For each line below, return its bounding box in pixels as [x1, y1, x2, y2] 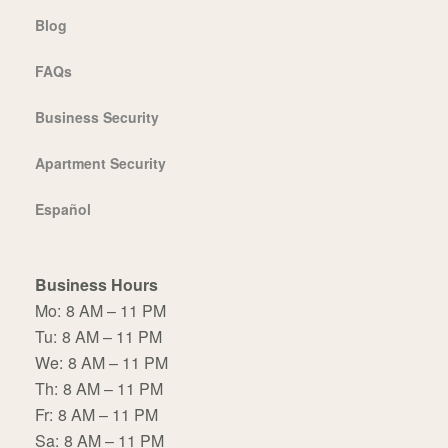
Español [35, 198, 91, 219]
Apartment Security [35, 152, 166, 173]
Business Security [35, 106, 159, 127]
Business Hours [35, 272, 158, 296]
